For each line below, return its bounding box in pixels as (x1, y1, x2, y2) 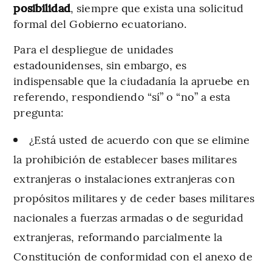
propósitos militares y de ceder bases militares (13, 190, 255, 206)
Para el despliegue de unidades (13, 41, 174, 57)
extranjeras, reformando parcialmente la (13, 229, 223, 245)
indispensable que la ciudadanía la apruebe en (13, 73, 250, 89)
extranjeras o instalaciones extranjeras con (13, 171, 235, 186)
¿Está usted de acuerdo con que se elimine (29, 132, 250, 148)
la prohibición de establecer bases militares (13, 151, 237, 167)
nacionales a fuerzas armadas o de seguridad (13, 209, 243, 225)
